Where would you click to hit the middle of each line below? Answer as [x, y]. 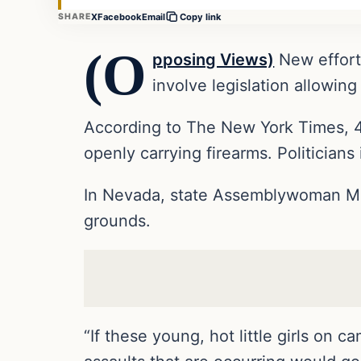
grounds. [117, 221]
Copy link [201, 17]
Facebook [120, 17]
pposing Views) [214, 60]
